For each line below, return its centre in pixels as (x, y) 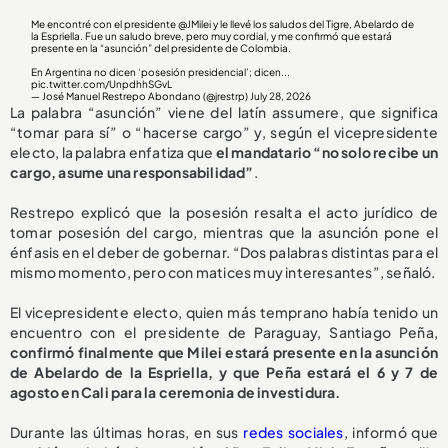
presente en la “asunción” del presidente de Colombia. (161, 48)
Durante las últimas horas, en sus (127, 432)
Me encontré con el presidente (105, 24)
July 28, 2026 (281, 96)
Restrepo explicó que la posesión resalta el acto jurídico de (224, 212)
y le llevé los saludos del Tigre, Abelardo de (313, 24)
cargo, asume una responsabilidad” (132, 172)
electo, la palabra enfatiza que (113, 152)
